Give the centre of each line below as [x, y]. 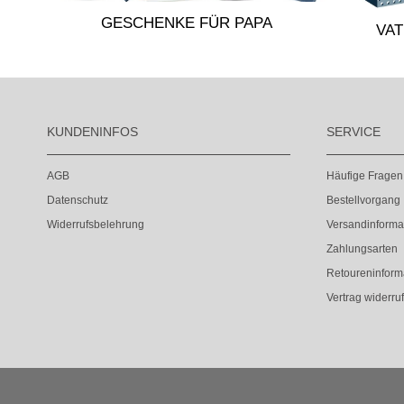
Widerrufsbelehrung [96, 225]
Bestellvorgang [363, 200]
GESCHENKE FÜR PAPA [187, 23]
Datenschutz [78, 200]
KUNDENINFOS [92, 132]
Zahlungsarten [362, 249]
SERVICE [353, 132]
